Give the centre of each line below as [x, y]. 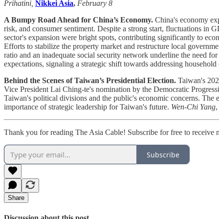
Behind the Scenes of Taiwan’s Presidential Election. [90, 81]
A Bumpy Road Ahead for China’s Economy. [78, 20]
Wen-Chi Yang [193, 107]
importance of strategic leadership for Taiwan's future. [88, 107]
